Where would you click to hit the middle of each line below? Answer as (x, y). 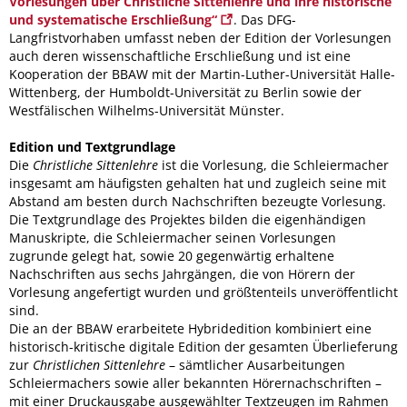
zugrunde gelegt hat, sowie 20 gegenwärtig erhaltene (172, 255)
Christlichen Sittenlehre (99, 364)
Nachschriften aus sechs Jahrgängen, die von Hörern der (182, 273)
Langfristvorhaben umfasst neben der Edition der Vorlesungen (200, 37)
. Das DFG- (265, 19)
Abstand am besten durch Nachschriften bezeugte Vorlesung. (198, 201)
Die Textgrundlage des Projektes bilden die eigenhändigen (188, 219)
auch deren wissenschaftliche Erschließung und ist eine (180, 55)
